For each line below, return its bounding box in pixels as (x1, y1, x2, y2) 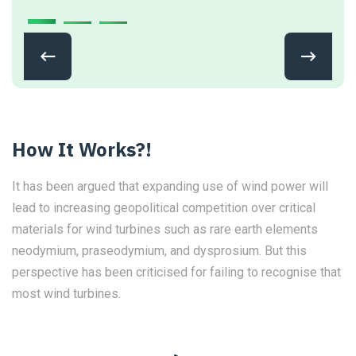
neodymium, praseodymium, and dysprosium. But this (12, 243, 307, 258)
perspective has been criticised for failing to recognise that (12, 265, 341, 280)
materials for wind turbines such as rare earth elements (12, 222, 318, 237)
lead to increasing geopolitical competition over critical (12, 200, 315, 215)
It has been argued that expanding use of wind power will (12, 179, 328, 194)
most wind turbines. (12, 286, 121, 301)
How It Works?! (12, 137, 152, 162)
